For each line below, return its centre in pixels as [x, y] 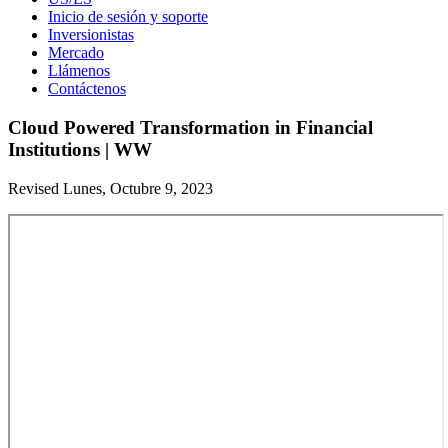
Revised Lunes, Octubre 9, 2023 [110, 188]
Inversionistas [91, 35]
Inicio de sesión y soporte [128, 17]
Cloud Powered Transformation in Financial [190, 127]
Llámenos [79, 71]
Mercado [76, 53]
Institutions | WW [80, 149]
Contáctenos [87, 89]
